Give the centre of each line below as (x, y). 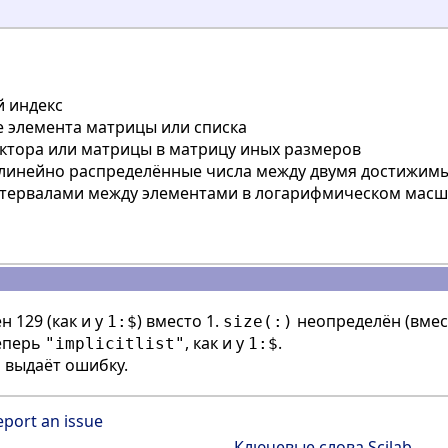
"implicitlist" (115, 344)
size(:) (258, 322)
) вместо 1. (180, 321)
